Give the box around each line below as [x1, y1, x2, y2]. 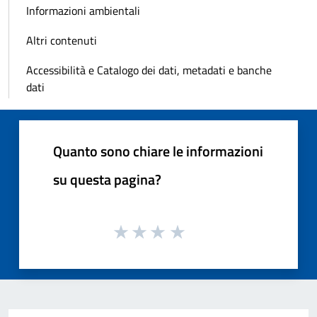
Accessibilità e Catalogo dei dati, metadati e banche [26, 61, 272, 79]
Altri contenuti [26, 31, 97, 49]
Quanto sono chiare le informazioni [53, 139, 263, 162]
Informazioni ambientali [26, 1, 140, 19]
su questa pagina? [53, 168, 161, 190]
